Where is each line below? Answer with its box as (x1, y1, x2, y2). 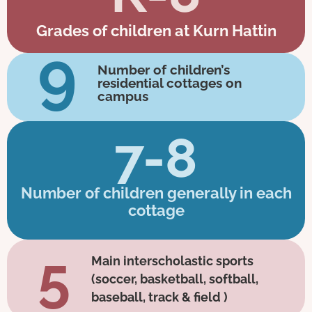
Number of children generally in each (20, 183, 292, 202)
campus (97, 88, 148, 104)
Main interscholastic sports (91, 253, 253, 268)
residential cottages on (97, 75, 242, 91)
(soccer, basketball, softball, (91, 271, 258, 286)
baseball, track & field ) (91, 289, 228, 304)
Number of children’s (97, 61, 230, 77)
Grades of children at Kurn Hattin (36, 22, 276, 40)
